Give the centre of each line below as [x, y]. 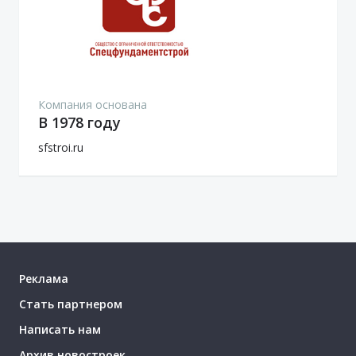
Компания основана [93, 104]
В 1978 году [79, 122]
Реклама [44, 278]
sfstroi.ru [61, 147]
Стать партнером [71, 304]
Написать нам [60, 329]
